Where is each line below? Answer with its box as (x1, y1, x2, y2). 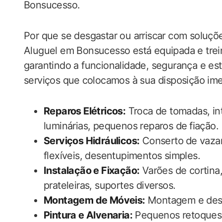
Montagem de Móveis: (44, 194, 145, 206)
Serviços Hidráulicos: (44, 135, 140, 147)
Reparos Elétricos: (44, 105, 126, 117)
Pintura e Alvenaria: (44, 209, 132, 221)
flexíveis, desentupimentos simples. (44, 150, 200, 162)
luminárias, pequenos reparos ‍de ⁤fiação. (44, 120, 219, 132)
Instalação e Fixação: (44, 165, 140, 176)
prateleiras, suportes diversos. (44, 179, 176, 191)
